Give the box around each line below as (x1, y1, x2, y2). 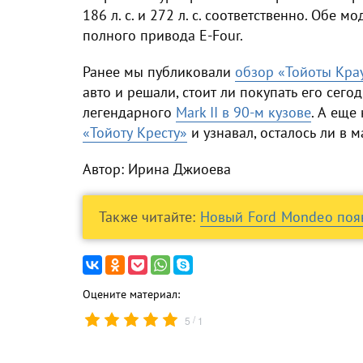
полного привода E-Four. (83, 25, 243, 45)
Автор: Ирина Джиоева (83, 159, 231, 178)
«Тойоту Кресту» (83, 122, 187, 142)
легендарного (83, 102, 176, 122)
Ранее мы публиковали (83, 62, 235, 81)
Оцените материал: (83, 286, 180, 301)
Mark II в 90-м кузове (176, 102, 311, 122)
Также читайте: (99, 207, 200, 226)
